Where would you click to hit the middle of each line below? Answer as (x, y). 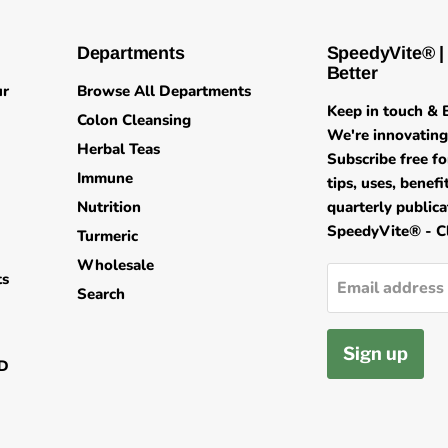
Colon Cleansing (133, 119)
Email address (390, 287)
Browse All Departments (163, 90)
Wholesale (115, 264)
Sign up (375, 353)
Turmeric (107, 235)
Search (100, 293)
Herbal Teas (118, 148)
